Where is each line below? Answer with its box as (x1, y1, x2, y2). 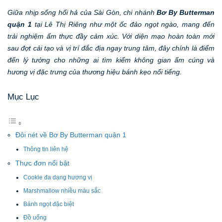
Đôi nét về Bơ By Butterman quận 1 (15, 131, 126, 139)
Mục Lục (7, 91, 39, 102)
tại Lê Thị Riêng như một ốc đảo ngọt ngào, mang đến (31, 20, 215, 28)
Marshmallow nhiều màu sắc (23, 187, 101, 194)
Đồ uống (23, 214, 47, 221)
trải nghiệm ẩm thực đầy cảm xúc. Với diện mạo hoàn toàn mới (7, 32, 215, 40)
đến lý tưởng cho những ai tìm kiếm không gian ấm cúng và (7, 55, 215, 64)
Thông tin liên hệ (23, 145, 68, 153)
